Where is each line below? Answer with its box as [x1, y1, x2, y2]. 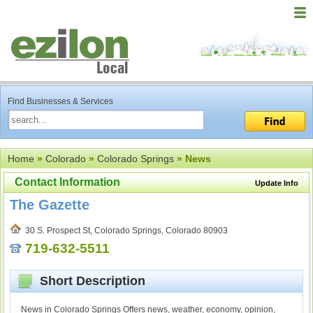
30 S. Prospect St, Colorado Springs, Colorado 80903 [21, 226, 228, 235]
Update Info [255, 179, 298, 187]
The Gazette [10, 197, 89, 212]
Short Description [33, 274, 145, 288]
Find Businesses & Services [8, 96, 113, 106]
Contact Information [15, 176, 120, 188]
